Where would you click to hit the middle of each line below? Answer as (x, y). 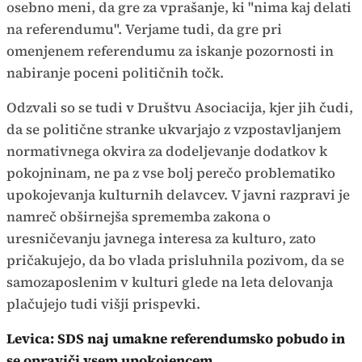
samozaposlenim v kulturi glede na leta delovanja (170, 282)
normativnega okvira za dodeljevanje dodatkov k (167, 151)
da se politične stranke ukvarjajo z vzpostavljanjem (174, 129)
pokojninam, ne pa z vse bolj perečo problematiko (171, 173)
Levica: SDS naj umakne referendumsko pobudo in (176, 338)
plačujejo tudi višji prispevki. (103, 303)
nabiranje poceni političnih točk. (115, 72)
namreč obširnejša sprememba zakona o (139, 216)
